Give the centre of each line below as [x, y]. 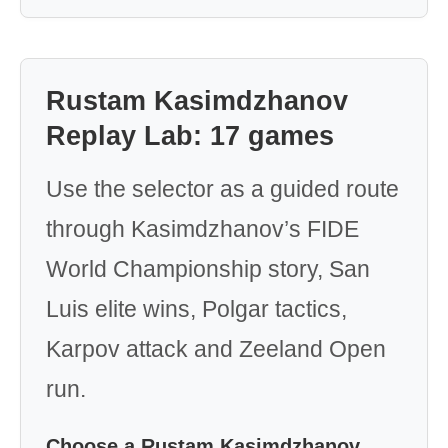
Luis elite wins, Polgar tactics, [196, 309]
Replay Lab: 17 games [190, 136]
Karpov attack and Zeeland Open [216, 349]
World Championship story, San [208, 269]
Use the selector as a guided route [222, 189]
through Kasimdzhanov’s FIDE [202, 229]
